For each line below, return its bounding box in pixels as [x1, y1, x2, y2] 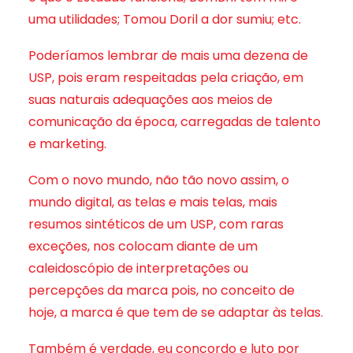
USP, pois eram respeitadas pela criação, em [28, 69, 303, 87]
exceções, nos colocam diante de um [28, 237, 258, 255]
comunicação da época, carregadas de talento [28, 113, 321, 131]
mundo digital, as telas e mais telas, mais [28, 193, 277, 211]
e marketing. [28, 135, 106, 153]
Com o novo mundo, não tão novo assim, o [28, 171, 289, 189]
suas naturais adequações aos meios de [28, 91, 273, 109]
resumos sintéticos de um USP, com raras [28, 215, 284, 233]
